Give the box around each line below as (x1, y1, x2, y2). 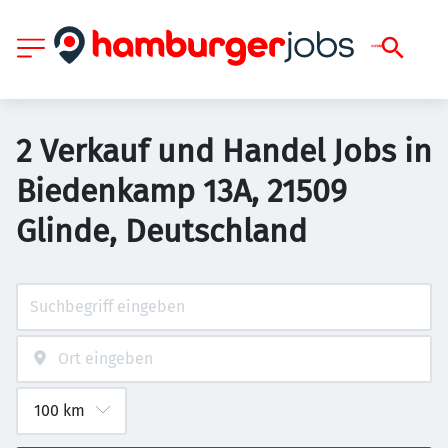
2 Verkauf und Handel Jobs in (16, 132, 432, 170)
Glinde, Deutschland (16, 212, 307, 250)
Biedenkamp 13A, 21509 (16, 172, 347, 210)
